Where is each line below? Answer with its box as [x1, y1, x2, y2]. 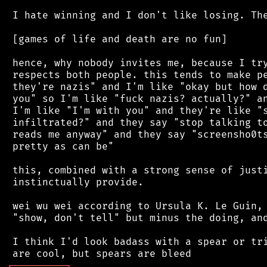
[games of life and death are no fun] [7, 33, 227, 45]
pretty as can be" [7, 140, 114, 153]
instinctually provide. [7, 176, 144, 188]
